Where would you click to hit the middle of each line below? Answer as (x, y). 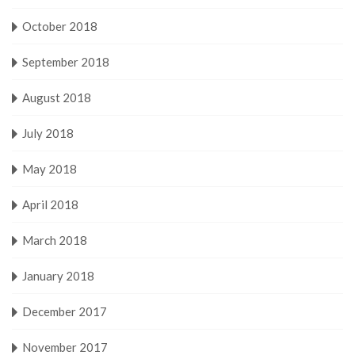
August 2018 (57, 97)
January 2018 (58, 275)
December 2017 (65, 311)
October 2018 (60, 26)
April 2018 (50, 204)
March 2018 (55, 240)
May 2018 (50, 168)
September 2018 (66, 61)
